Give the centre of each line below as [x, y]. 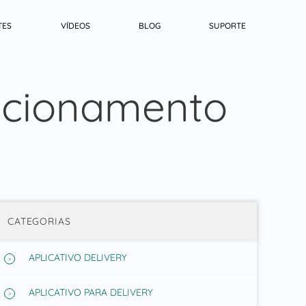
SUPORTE [228, 26]
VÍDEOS [75, 26]
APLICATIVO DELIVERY [78, 258]
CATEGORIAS [39, 221]
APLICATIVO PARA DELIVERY [91, 292]
